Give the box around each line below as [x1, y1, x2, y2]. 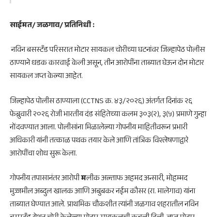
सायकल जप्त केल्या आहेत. [10, 70, 83, 84]
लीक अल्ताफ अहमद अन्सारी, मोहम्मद [86, 172, 187, 186]
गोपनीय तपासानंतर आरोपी [10, 172, 81, 186]
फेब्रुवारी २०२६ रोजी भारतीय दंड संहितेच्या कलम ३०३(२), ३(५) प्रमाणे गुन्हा [10, 108, 206, 122]
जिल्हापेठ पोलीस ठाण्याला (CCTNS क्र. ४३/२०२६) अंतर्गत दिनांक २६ [10, 95, 192, 108]
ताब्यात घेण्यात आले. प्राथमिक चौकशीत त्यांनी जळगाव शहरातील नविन [10, 199, 199, 212]
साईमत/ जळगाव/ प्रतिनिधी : [10, 19, 94, 32]
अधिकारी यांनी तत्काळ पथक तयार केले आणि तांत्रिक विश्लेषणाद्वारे [10, 134, 188, 148]
